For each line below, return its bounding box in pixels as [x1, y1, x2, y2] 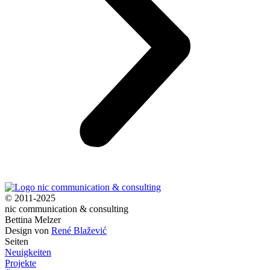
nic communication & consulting [5, 203, 128, 214]
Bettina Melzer [5, 214, 61, 225]
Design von [5, 225, 51, 236]
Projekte [5, 257, 36, 268]
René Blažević [51, 225, 107, 236]
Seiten [5, 236, 28, 246]
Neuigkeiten [5, 246, 51, 257]
